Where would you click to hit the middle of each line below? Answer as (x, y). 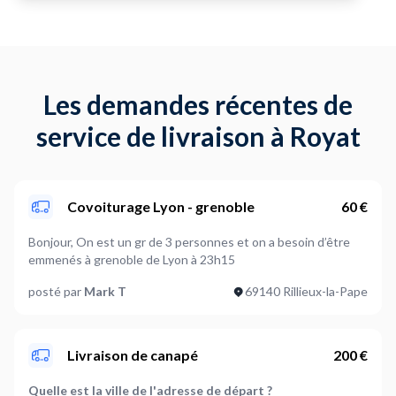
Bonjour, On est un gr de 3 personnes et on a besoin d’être (52, 242)
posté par (56, 291)
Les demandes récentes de (198, 104)
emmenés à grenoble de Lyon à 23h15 (132, 259)
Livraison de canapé (133, 355)
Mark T (105, 291)
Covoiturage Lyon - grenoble (161, 206)
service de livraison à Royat (198, 136)
